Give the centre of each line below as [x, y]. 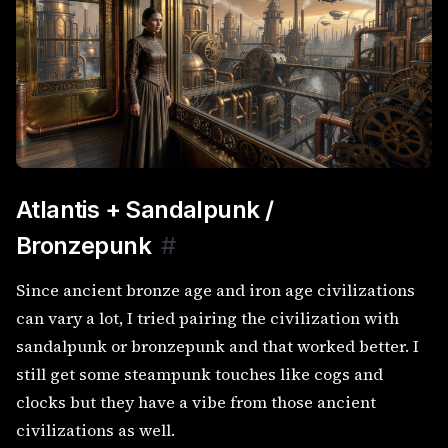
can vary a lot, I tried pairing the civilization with [207, 317]
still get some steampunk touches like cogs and [199, 373]
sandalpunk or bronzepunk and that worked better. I [217, 345]
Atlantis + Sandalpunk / [145, 209]
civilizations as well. [95, 429]
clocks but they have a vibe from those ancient [196, 401]
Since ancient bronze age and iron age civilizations [215, 289]
